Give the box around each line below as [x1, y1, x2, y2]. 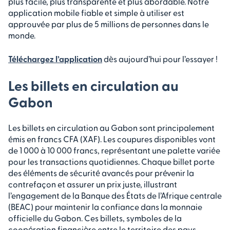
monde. [8, 30, 35, 40]
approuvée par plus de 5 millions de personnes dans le [8, 18, 209, 29]
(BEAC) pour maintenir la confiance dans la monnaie [8, 201, 202, 212]
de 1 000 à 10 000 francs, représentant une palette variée [8, 145, 220, 155]
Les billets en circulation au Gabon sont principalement [8, 122, 215, 132]
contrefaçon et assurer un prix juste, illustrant [8, 179, 177, 189]
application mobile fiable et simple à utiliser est [8, 7, 184, 17]
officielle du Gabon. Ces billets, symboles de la [8, 213, 182, 223]
